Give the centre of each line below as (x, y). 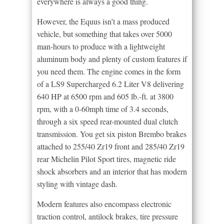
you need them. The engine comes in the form (109, 71)
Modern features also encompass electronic (104, 204)
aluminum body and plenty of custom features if (112, 59)
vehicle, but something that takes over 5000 (104, 34)
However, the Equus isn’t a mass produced (103, 21)
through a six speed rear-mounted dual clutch (107, 121)
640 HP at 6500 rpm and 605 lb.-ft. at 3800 (105, 96)
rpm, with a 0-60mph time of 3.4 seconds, (103, 109)
